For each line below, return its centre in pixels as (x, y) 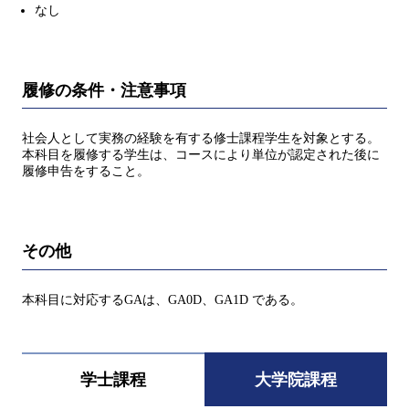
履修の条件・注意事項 (104, 90)
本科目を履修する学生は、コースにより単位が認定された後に (201, 155)
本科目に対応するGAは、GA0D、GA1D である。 (163, 299)
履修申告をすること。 (86, 172)
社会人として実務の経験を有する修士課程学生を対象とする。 (201, 139)
